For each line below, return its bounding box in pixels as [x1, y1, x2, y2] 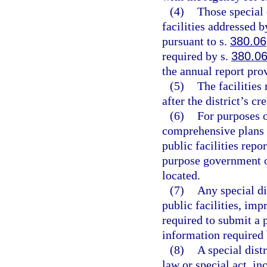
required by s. [162, 49, 231, 63]
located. [162, 169, 200, 182]
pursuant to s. [162, 35, 230, 48]
